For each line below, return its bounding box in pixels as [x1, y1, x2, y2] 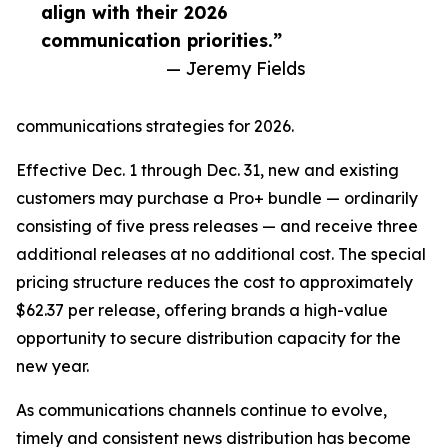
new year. [16, 356, 89, 377]
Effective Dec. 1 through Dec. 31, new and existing [16, 160, 399, 181]
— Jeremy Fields [166, 57, 306, 80]
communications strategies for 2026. [16, 116, 294, 137]
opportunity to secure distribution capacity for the [16, 328, 401, 349]
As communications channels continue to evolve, [16, 400, 387, 421]
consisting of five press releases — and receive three [16, 216, 418, 237]
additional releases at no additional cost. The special [16, 244, 426, 265]
